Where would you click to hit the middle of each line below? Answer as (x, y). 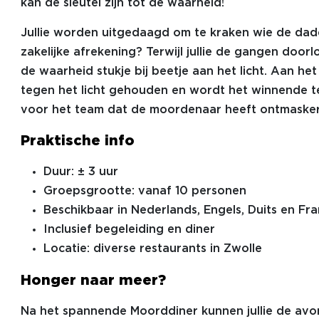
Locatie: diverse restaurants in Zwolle (152, 249)
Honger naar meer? (93, 281)
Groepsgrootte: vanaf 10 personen (145, 191)
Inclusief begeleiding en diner (129, 230)
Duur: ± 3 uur (80, 172)
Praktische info (77, 141)
